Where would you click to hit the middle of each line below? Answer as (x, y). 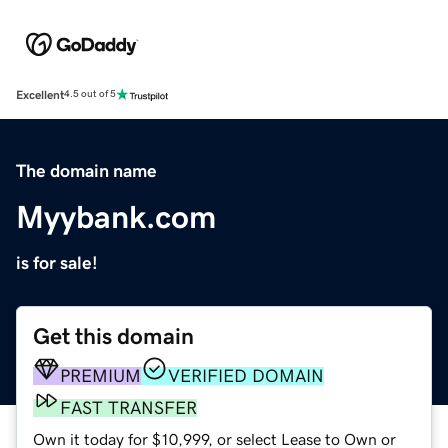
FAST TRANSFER (128, 407)
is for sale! (57, 262)
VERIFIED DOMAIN (246, 375)
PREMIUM (100, 375)
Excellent (40, 94)
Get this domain (113, 336)
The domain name (86, 170)
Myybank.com (116, 216)
